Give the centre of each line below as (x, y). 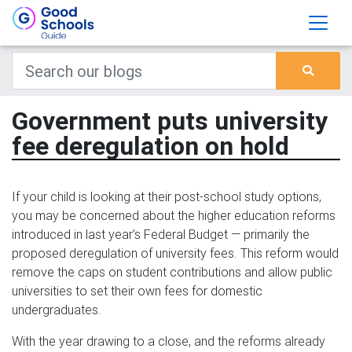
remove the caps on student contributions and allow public (172, 272)
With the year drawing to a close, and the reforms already (169, 341)
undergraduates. (58, 310)
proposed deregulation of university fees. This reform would (175, 253)
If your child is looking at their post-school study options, (167, 196)
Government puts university (170, 121)
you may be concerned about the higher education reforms (174, 215)
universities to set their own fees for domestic (137, 291)
